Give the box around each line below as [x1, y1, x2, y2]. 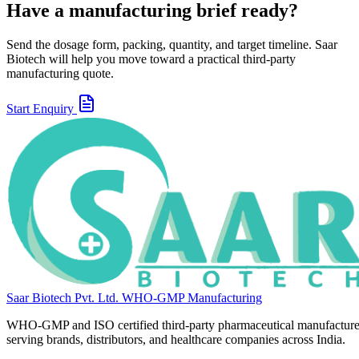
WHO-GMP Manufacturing [122, 291, 262, 305]
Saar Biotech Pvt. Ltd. [6, 291, 119, 305]
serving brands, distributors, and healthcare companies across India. [6, 333, 345, 347]
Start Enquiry [6, 101, 77, 115]
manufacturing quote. [6, 66, 114, 80]
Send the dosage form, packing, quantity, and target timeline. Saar [6, 37, 337, 51]
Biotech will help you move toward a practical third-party [6, 51, 296, 66]
